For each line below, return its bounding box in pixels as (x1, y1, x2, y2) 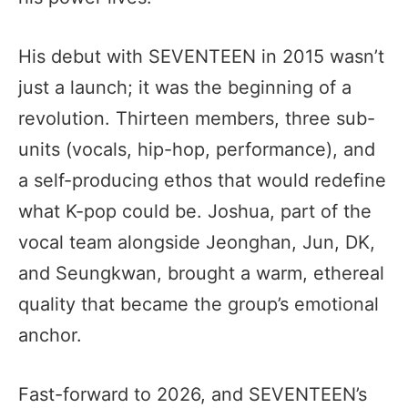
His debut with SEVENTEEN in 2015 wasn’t (18, 45, 384, 67)
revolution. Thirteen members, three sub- (18, 107, 375, 129)
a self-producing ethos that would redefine (18, 168, 386, 191)
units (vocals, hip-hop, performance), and (18, 138, 375, 160)
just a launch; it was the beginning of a (18, 76, 352, 98)
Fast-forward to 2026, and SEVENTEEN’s (18, 382, 367, 405)
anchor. (18, 323, 82, 346)
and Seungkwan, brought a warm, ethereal (18, 261, 384, 284)
